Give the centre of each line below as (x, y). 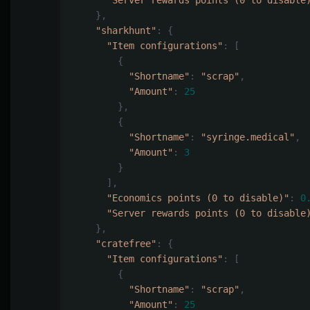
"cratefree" (126, 244)
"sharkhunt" (126, 31)
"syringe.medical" (248, 137)
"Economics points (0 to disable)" (198, 198)
